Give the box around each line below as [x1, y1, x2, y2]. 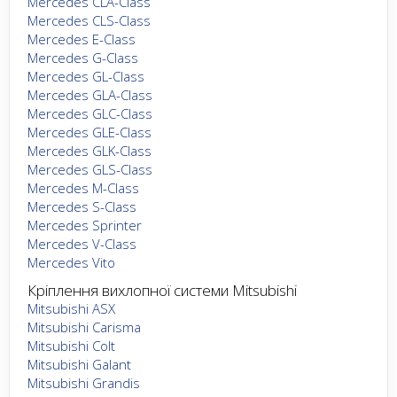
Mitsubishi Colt [27, 336, 115, 354]
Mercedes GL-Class [27, 66, 144, 85]
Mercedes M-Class [27, 178, 139, 197]
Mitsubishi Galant [27, 354, 131, 373]
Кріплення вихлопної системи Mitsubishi [27, 279, 297, 300]
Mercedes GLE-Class [27, 122, 152, 141]
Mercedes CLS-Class [27, 11, 151, 29]
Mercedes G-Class [27, 48, 138, 66]
